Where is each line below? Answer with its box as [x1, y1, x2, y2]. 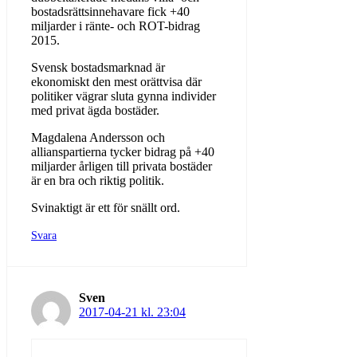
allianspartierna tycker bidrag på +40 [31, 144, 214, 159]
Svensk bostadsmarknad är [31, 60, 165, 74]
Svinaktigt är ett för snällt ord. [31, 200, 180, 214]
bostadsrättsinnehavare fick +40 [31, 4, 190, 18]
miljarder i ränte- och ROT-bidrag [31, 18, 200, 33]
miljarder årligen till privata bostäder [31, 159, 212, 173]
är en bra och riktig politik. [31, 173, 164, 187]
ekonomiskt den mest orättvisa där [31, 74, 202, 88]
